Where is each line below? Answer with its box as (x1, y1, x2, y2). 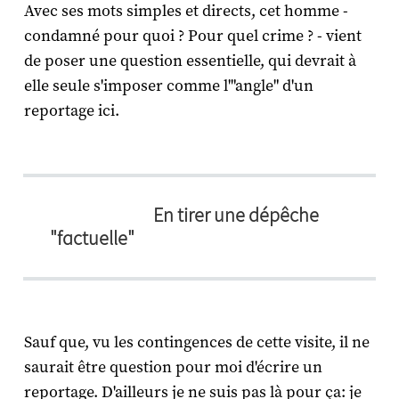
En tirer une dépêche (153, 203, 319, 228)
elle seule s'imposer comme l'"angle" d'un (23, 76, 313, 97)
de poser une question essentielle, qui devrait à (23, 51, 356, 72)
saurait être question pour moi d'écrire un (23, 357, 322, 379)
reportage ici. (23, 101, 119, 122)
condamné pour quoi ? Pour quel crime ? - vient (23, 26, 362, 47)
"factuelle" (50, 226, 134, 251)
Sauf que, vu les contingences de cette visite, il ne (23, 332, 370, 354)
